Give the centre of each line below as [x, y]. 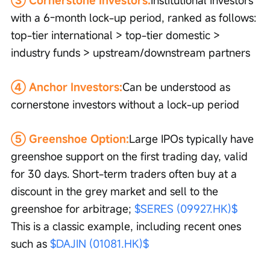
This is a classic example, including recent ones [127, 226]
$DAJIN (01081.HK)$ [99, 243]
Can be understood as [178, 86]
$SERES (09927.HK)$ [186, 208]
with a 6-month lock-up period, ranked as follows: [135, 17]
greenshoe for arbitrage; [73, 208]
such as [30, 243]
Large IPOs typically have [193, 138]
